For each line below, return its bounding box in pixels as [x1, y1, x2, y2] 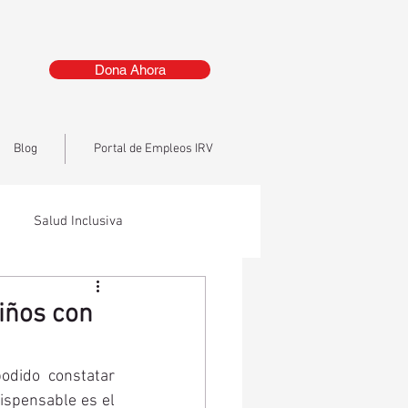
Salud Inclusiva [34, 212, 123, 229]
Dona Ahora [94, 62, 166, 77]
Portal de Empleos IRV [93, 141, 213, 157]
